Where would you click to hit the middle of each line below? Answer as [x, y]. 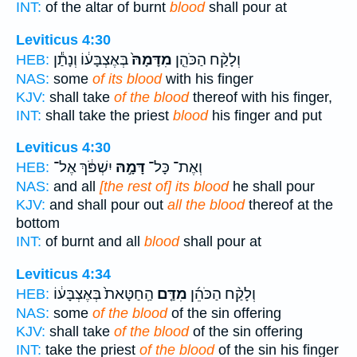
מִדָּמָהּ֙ [150, 59]
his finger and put [265, 115]
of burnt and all [93, 242]
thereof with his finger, [261, 97]
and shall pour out [106, 205]
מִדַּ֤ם [171, 294]
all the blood [206, 205]
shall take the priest [107, 115]
